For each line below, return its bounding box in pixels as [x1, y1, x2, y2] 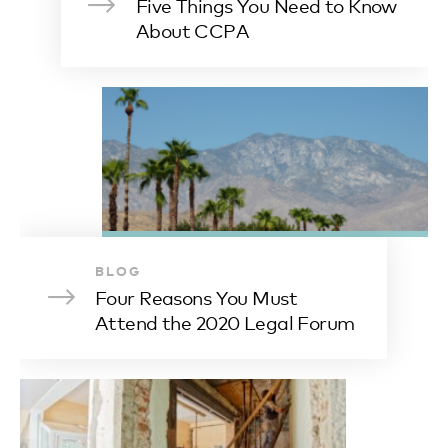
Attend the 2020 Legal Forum [95, 308, 355, 334]
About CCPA [135, 16, 250, 42]
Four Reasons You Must [95, 283, 298, 309]
